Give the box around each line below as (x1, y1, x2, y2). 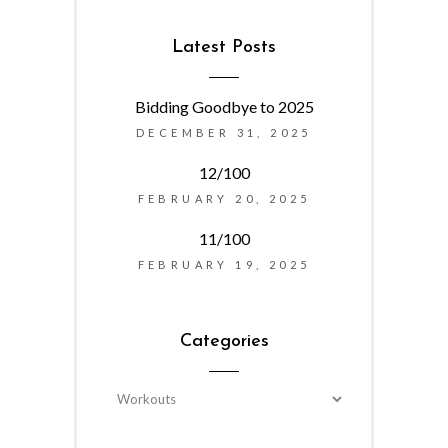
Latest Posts (172, 37, 276, 57)
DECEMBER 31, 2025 (136, 125, 312, 139)
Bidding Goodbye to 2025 (134, 96, 314, 116)
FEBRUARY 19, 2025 (137, 257, 311, 271)
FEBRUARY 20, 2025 (137, 191, 311, 205)
